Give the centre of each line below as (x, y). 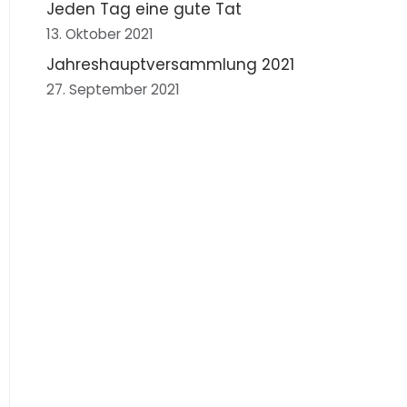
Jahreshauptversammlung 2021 (170, 65)
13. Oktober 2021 (100, 35)
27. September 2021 (113, 90)
